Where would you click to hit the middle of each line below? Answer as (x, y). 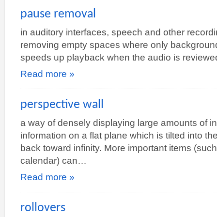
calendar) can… (54, 160)
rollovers (43, 208)
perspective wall (62, 105)
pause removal (58, 14)
